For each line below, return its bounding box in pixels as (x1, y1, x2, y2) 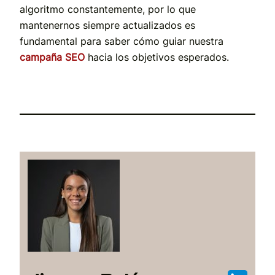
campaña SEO (20, 50, 85, 63)
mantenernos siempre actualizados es (20, 18, 195, 31)
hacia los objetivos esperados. (85, 50, 229, 63)
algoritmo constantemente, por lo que (20, 2, 196, 15)
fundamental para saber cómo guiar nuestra (20, 34, 223, 47)
